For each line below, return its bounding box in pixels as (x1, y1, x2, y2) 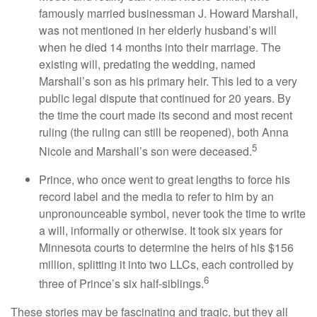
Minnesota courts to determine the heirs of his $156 (39, 238, 294, 255)
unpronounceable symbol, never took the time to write (39, 204, 306, 221)
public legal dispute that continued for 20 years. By (39, 90, 291, 107)
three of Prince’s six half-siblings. (39, 275, 204, 292)
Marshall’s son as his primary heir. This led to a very (39, 73, 297, 90)
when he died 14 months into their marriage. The (39, 39, 281, 56)
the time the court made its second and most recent (39, 107, 292, 124)
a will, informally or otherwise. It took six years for (39, 221, 282, 238)
